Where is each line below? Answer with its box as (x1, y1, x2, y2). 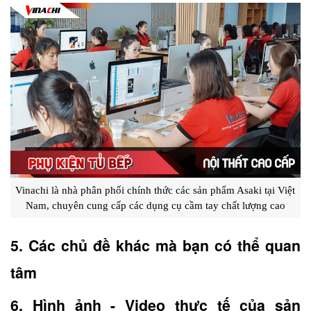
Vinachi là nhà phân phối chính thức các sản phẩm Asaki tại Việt (15, 185, 296, 196)
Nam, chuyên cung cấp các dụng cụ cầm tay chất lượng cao (26, 200, 285, 212)
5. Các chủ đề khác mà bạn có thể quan (10, 234, 301, 256)
